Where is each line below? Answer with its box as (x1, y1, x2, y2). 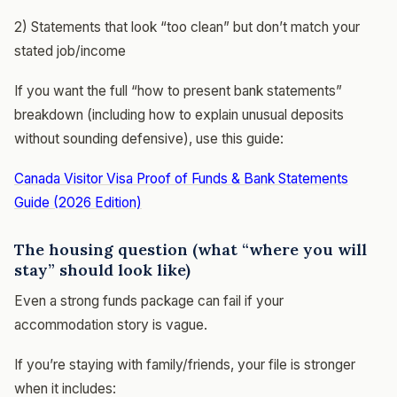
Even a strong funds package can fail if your (14, 292, 284, 309)
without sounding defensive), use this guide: (14, 129, 284, 147)
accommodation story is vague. (14, 315, 207, 333)
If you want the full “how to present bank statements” (14, 82, 342, 99)
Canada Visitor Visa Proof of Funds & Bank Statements (14, 169, 348, 187)
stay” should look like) (14, 259, 191, 280)
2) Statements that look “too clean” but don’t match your (14, 18, 360, 35)
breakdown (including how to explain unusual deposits (14, 105, 344, 123)
